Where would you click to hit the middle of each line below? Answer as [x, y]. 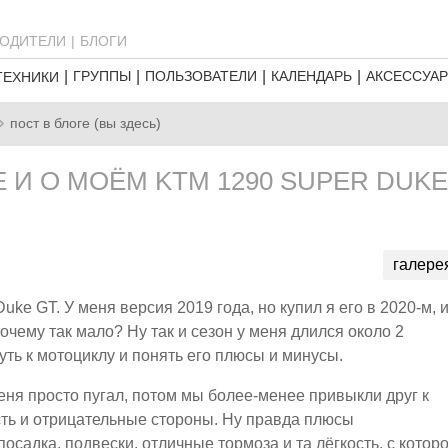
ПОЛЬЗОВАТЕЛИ [201, 76]
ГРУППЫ [102, 76]
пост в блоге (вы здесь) [85, 123]
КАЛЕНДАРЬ [311, 76]
